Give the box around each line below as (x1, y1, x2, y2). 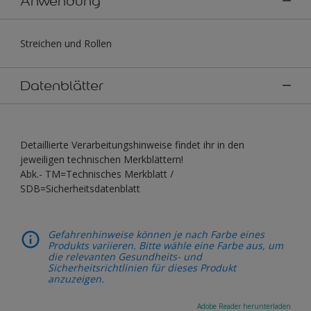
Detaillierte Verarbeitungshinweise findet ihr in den (20, 137, 244, 151)
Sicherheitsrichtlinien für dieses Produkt (48, 260, 236, 274)
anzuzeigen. (48, 271, 104, 285)
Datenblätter (20, 76, 103, 94)
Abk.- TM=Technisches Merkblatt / (20, 167, 174, 180)
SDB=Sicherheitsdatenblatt (20, 181, 140, 195)
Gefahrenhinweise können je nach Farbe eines (48, 227, 264, 241)
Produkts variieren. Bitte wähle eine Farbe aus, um (48, 238, 283, 252)
